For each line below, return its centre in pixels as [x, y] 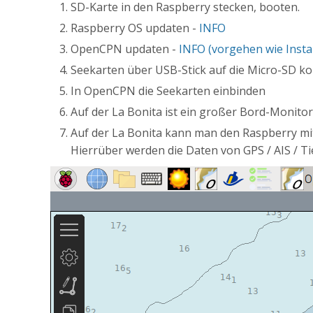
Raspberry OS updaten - [134, 28]
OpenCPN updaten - [124, 49]
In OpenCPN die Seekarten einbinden [168, 91]
